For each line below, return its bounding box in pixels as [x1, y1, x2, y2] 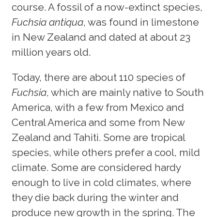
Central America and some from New [12, 116, 185, 128]
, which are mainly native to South [46, 86, 204, 98]
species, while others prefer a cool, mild [12, 146, 200, 158]
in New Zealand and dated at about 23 [12, 31, 190, 43]
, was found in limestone [83, 15, 199, 28]
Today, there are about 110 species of [12, 71, 186, 83]
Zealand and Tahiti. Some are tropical [12, 131, 185, 143]
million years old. [12, 46, 91, 58]
